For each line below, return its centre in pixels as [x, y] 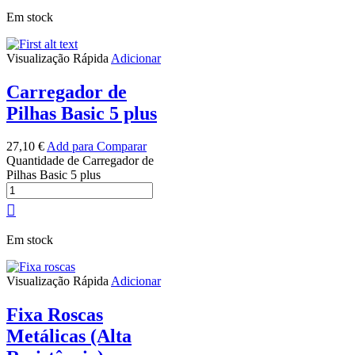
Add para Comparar [97, 147]
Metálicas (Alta [69, 336]
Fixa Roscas [55, 315]
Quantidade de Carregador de [80, 161]
